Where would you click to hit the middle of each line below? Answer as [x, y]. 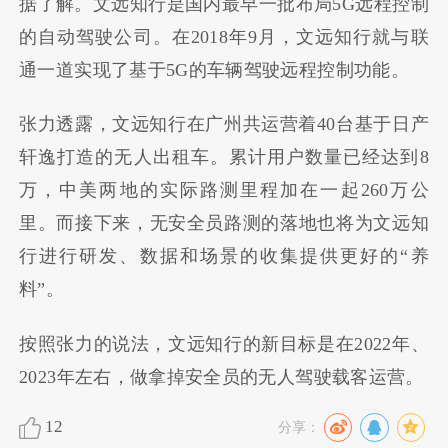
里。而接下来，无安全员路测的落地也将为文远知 [224, 223]
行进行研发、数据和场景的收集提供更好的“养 [224, 256]
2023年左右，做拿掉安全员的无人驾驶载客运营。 [221, 376]
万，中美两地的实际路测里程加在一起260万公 [224, 190]
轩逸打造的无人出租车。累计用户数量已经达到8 [224, 157]
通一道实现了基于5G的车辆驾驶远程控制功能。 [214, 69]
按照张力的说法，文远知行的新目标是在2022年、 [224, 343]
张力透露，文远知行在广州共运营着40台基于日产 [224, 124]
